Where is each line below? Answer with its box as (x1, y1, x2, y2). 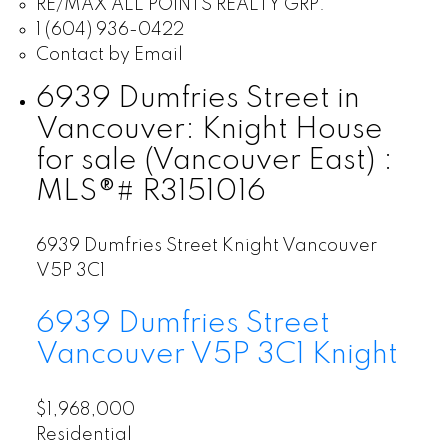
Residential (35, 425, 132, 444)
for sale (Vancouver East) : (35, 146, 393, 177)
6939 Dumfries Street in (35, 84, 360, 115)
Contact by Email (35, 46, 183, 65)
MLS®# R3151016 (35, 177, 266, 208)
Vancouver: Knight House (35, 115, 383, 146)
